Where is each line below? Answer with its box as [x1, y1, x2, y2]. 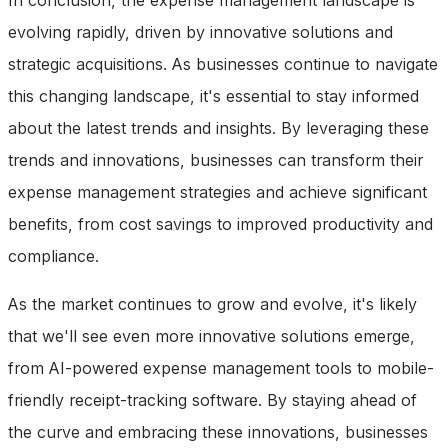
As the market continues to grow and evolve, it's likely [8, 294, 417, 315]
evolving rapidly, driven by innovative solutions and [8, 22, 393, 43]
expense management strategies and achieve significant [8, 182, 427, 203]
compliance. [8, 246, 99, 267]
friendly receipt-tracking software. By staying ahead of [8, 390, 417, 411]
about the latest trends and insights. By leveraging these [8, 118, 429, 139]
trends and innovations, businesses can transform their [8, 150, 423, 171]
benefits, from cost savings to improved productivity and [8, 214, 433, 235]
